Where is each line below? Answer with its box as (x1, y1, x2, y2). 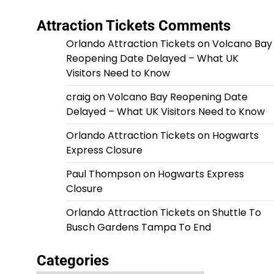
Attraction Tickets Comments (36, 17, 231, 35)
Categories (36, 252, 109, 270)
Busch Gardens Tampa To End (65, 220, 211, 235)
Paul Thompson (65, 167, 141, 182)
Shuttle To (212, 206, 261, 220)
